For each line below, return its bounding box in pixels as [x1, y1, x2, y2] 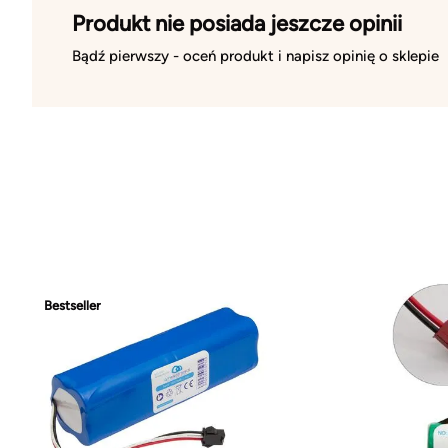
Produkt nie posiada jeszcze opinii [72, 9, 402, 37]
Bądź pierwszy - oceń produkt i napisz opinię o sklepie [72, 46, 439, 65]
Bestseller [44, 297, 101, 313]
